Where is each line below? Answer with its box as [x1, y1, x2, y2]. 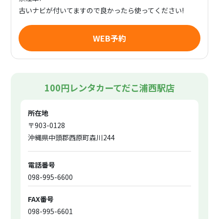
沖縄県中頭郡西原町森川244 [28, 132, 115, 142]
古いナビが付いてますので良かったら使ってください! [19, 5, 184, 15]
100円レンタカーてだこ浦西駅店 [44, 81, 175, 94]
